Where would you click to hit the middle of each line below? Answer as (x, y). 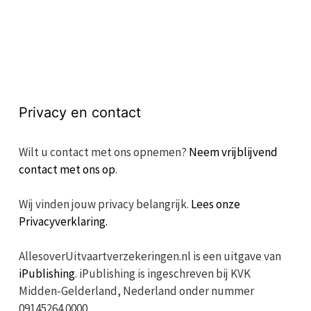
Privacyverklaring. (63, 221)
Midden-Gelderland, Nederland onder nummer (136, 291)
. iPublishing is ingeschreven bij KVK (162, 273)
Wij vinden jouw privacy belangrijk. (104, 204)
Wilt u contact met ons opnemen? (103, 152)
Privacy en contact (79, 112)
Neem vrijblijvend (233, 152)
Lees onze (215, 204)
